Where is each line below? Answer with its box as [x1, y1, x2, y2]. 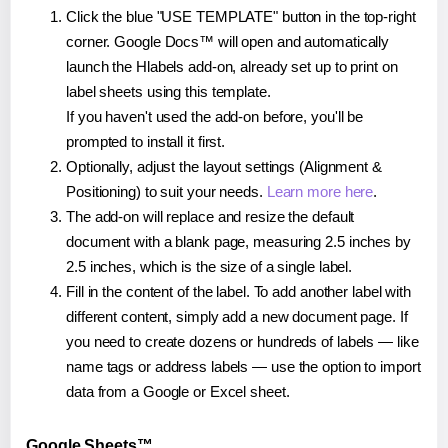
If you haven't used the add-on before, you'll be [66, 108, 364, 126]
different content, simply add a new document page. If [66, 308, 408, 326]
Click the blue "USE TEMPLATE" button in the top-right [66, 8, 416, 26]
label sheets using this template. [66, 83, 271, 101]
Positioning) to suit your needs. [66, 183, 267, 201]
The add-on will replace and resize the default [66, 208, 355, 226]
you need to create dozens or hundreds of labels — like [66, 333, 419, 351]
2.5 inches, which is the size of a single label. [66, 258, 353, 276]
